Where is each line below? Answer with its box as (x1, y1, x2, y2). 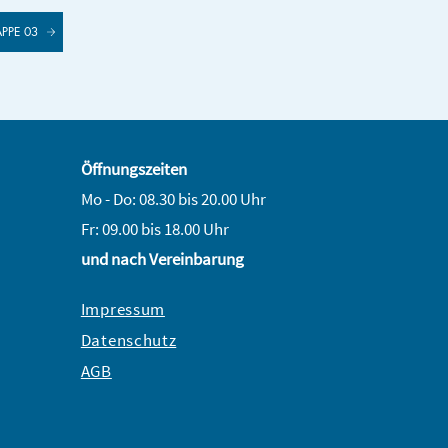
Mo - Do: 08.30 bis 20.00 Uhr (80, 187, 266, 210)
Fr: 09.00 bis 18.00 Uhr (80, 217, 229, 240)
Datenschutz (80, 328, 177, 351)
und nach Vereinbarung (80, 247, 244, 270)
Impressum (80, 297, 165, 320)
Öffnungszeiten (80, 157, 187, 180)
